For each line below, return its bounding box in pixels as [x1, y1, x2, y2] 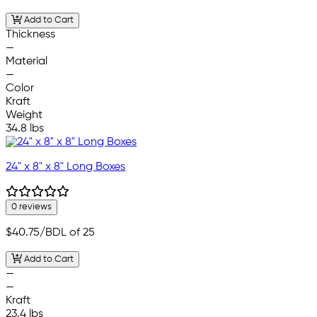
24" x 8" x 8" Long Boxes [6, 161, 125, 173]
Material [6, 56, 47, 68]
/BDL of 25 [40, 227, 95, 239]
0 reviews [11, 202, 52, 212]
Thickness [6, 29, 55, 41]
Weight [6, 110, 42, 122]
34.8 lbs [6, 123, 44, 135]
